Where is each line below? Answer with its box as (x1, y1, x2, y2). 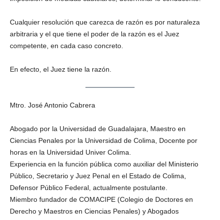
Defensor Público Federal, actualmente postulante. (10, 184, 167, 192)
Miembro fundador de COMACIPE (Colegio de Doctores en (10, 195, 193, 204)
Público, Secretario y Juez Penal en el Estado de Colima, (10, 172, 186, 180)
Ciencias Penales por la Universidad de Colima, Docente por (10, 137, 197, 145)
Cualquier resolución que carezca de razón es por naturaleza (10, 18, 200, 26)
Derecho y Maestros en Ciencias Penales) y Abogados (10, 207, 179, 216)
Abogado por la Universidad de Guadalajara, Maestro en (10, 125, 186, 133)
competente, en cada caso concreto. (10, 42, 123, 50)
